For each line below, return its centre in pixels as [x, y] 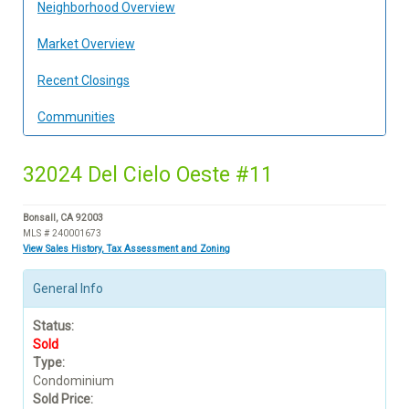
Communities [76, 116]
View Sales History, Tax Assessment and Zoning [126, 248]
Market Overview [86, 43]
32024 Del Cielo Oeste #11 [148, 174]
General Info [68, 288]
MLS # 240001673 [62, 233]
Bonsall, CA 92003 [63, 217]
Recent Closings [84, 80]
